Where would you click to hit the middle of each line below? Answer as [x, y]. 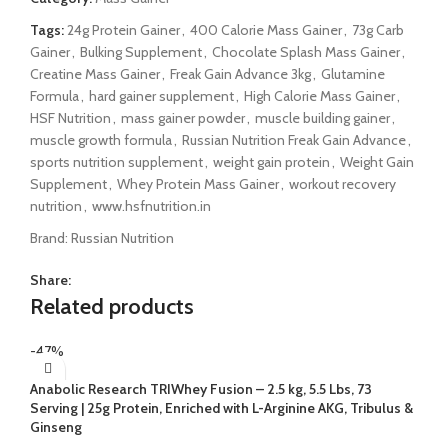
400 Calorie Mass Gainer [266, 29]
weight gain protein [271, 161]
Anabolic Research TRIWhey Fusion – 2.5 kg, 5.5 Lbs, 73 [201, 388]
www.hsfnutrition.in [151, 205]
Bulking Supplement [141, 51]
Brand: [50, 237]
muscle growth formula [101, 139]
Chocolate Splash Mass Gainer [306, 51]
